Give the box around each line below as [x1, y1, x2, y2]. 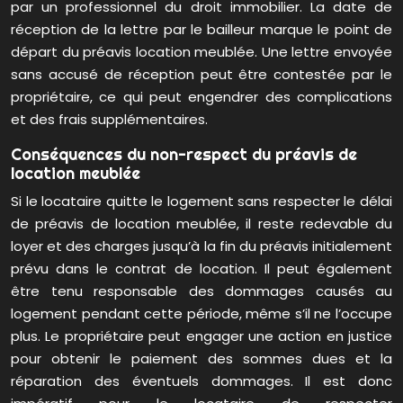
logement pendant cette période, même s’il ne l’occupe [11, 304, 392, 324]
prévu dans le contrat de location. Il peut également [11, 259, 392, 279]
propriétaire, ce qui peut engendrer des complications [11, 87, 392, 107]
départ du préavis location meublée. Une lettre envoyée [11, 42, 392, 62]
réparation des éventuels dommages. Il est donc [11, 372, 392, 391]
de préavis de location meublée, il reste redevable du [11, 214, 392, 234]
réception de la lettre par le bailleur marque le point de [11, 20, 392, 40]
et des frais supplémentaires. [11, 110, 208, 130]
